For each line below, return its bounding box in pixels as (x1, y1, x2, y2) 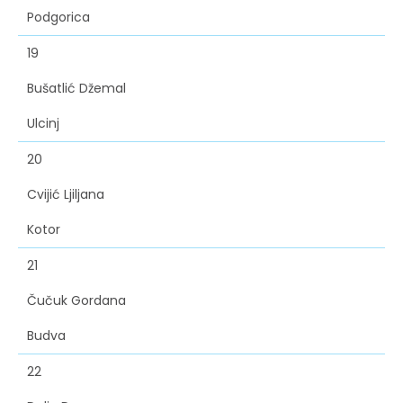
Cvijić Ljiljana (27, 185, 104, 204)
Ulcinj (27, 114, 59, 133)
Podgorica (27, 8, 90, 27)
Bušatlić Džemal (27, 79, 126, 98)
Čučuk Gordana (27, 291, 126, 310)
